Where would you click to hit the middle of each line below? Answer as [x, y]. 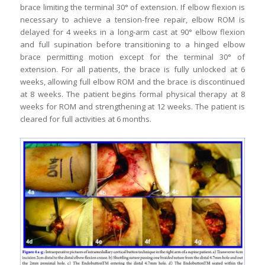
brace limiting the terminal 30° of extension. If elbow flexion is [132, 7]
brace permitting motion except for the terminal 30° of [132, 57]
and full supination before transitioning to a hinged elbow [132, 45]
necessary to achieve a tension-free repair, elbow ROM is [132, 20]
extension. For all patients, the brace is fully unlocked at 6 [132, 70]
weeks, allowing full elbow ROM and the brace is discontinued [132, 82]
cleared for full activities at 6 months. [85, 119]
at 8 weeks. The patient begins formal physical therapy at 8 [132, 94]
